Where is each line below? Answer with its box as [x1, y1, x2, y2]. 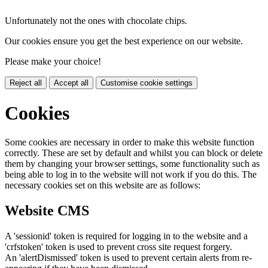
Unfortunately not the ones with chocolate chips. [5, 16, 187, 26]
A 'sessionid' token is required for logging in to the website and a [5, 231, 248, 242]
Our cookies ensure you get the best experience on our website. [5, 36, 243, 47]
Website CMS [5, 203, 89, 219]
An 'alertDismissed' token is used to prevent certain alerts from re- [5, 252, 252, 263]
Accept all [54, 78, 89, 88]
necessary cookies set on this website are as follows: [5, 180, 200, 191]
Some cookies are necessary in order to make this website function [5, 137, 254, 148]
